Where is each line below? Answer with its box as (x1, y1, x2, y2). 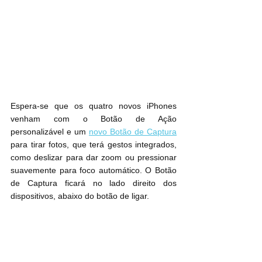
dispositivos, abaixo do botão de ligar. (11, 191, 149, 201)
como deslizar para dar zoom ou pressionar (11, 152, 177, 162)
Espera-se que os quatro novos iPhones (11, 101, 177, 111)
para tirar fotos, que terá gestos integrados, (11, 139, 177, 149)
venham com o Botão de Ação (11, 113, 177, 123)
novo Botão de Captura (89, 126, 177, 136)
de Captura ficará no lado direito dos (11, 178, 177, 188)
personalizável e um (11, 126, 89, 136)
